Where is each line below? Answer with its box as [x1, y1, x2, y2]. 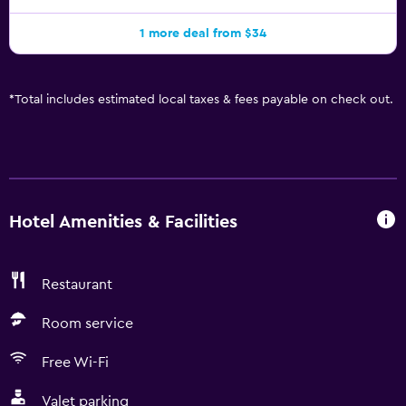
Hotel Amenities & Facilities [9, 212, 237, 231]
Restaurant [42, 277, 112, 292]
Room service [42, 316, 133, 331]
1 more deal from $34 [140, 27, 266, 40]
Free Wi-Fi [42, 355, 109, 370]
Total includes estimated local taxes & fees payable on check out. [14, 93, 393, 106]
